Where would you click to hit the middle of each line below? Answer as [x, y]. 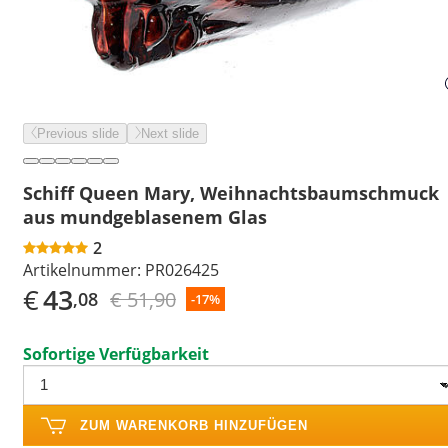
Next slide [170, 133]
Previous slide [78, 133]
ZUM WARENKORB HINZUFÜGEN [194, 425]
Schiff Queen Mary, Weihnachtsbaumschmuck [231, 192]
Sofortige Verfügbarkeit [116, 353]
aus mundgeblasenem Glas [145, 216]
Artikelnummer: [82, 269]
